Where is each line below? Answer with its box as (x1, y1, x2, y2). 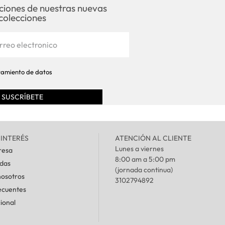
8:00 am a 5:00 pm (115, 155, 175, 164)
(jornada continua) (115, 165, 173, 175)
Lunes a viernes (115, 144, 164, 154)
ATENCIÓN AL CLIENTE (115, 134, 191, 143)
